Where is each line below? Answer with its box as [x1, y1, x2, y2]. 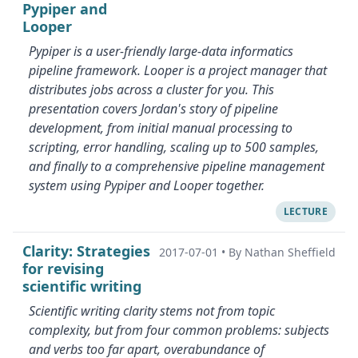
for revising [22, 259, 104, 278]
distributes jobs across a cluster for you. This [29, 81, 274, 98]
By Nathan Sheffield [229, 245, 336, 260]
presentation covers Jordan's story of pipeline [29, 100, 278, 117]
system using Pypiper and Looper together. [29, 177, 265, 194]
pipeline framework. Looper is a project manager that [29, 62, 327, 79]
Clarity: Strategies [22, 241, 150, 261]
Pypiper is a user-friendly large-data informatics [29, 42, 293, 60]
